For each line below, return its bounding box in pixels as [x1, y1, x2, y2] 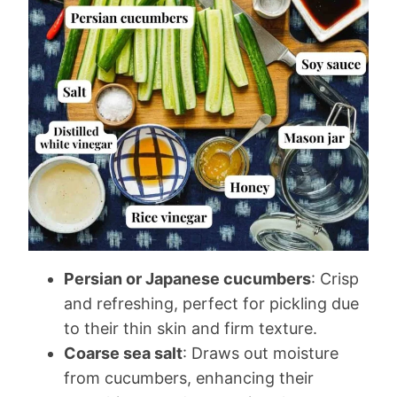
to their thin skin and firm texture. [64, 319, 317, 338]
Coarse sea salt [64, 344, 183, 362]
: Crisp [311, 269, 359, 288]
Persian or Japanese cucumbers [64, 269, 311, 288]
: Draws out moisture [183, 344, 339, 362]
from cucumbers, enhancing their [64, 369, 314, 387]
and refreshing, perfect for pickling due [64, 294, 359, 313]
